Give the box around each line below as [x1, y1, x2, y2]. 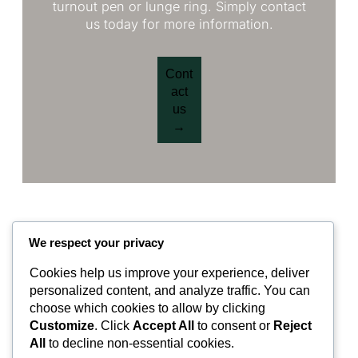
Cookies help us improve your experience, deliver [30, 265, 309, 280]
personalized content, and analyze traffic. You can [30, 283, 310, 297]
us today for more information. [85, 16, 273, 33]
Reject [273, 318, 312, 332]
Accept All [133, 318, 194, 332]
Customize [30, 318, 94, 332]
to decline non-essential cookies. [46, 336, 234, 350]
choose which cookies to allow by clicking [30, 300, 265, 315]
